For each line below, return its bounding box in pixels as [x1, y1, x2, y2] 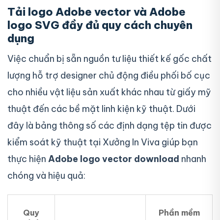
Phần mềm [158, 208, 200, 218]
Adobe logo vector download [48, 153, 179, 165]
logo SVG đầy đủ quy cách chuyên [7, 18, 192, 32]
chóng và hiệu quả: [7, 169, 85, 181]
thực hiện [7, 153, 48, 165]
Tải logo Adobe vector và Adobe [7, 4, 186, 19]
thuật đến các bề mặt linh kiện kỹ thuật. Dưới [7, 103, 195, 114]
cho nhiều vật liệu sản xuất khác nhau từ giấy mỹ [7, 86, 211, 98]
